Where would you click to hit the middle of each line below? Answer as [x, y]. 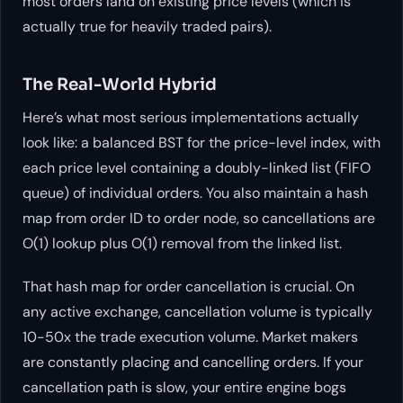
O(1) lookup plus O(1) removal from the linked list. [182, 243]
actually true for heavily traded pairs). [147, 26]
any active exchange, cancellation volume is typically [197, 311]
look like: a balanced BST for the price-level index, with [201, 142]
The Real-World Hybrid [120, 84]
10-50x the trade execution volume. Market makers [190, 336]
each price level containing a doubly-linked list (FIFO [197, 167]
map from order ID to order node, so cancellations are [199, 218]
